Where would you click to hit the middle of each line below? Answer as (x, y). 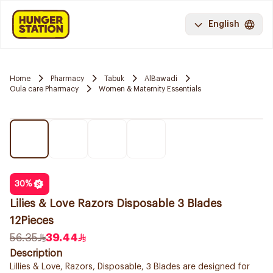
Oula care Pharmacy (44, 89)
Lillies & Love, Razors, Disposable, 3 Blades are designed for (130, 267)
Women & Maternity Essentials (150, 89)
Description (36, 253)
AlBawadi (161, 78)
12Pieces (32, 221)
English (224, 24)
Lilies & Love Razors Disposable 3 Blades (116, 204)
